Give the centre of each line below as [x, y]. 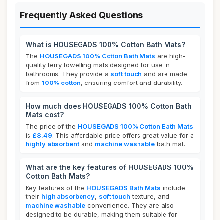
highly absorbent [52, 144]
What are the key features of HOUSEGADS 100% [110, 167]
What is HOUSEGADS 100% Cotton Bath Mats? [105, 44]
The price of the [52, 126]
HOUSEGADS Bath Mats [124, 188]
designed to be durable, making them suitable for [101, 214]
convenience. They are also [130, 205]
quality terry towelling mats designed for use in [98, 65]
